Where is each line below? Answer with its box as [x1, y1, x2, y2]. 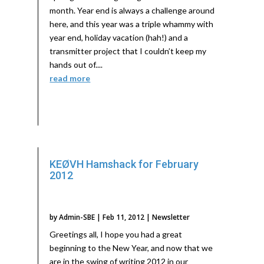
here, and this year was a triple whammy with [49, 19, 214, 29]
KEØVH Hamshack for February [49, 158, 199, 171]
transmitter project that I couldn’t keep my [49, 46, 207, 57]
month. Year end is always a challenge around [49, 5, 215, 16]
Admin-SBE [59, 212, 95, 223]
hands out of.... [49, 60, 103, 70]
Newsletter [152, 212, 190, 223]
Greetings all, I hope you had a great [49, 229, 183, 240]
